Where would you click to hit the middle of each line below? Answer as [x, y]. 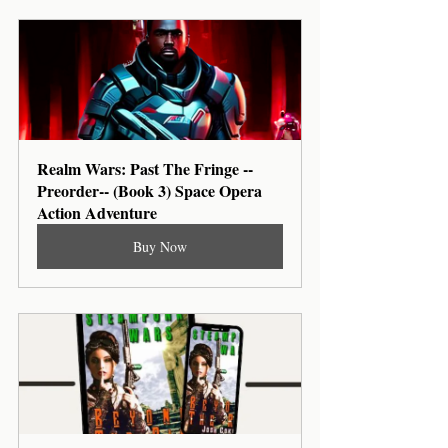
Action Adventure [97, 213]
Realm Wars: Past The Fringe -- [145, 169]
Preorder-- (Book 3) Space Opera [151, 191]
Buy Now [160, 247]
